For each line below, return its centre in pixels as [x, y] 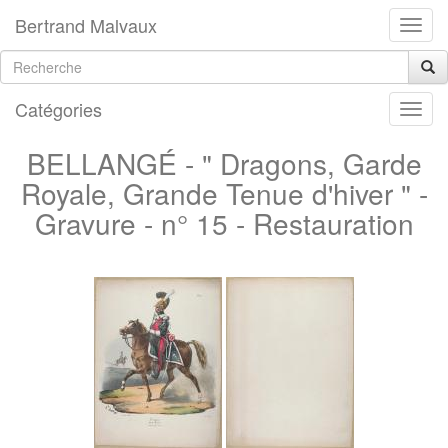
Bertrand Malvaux [86, 25]
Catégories [58, 109]
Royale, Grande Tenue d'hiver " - [224, 193]
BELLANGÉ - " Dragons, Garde [224, 163]
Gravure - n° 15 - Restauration [224, 223]
